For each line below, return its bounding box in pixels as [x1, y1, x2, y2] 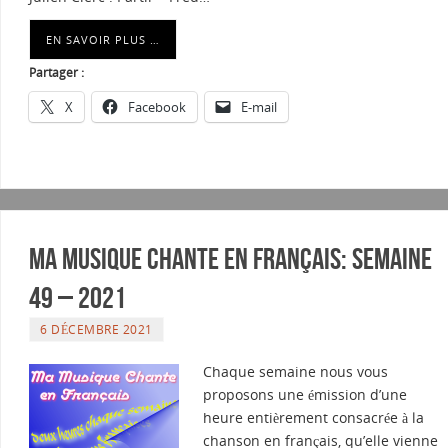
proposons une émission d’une [203, 385, 407, 405]
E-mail [241, 98, 277, 117]
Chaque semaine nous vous [203, 362, 388, 382]
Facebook [128, 98, 186, 117]
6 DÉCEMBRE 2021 [40, 321, 153, 338]
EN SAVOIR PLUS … [46, 32, 160, 48]
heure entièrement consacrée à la [203, 408, 424, 428]
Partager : [29, 64, 84, 82]
